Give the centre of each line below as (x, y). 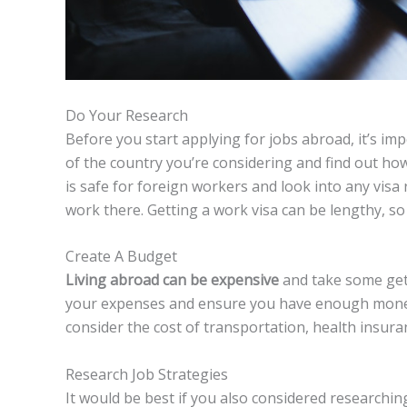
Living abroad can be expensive (172, 280)
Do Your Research (127, 115)
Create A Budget (121, 257)
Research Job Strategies (147, 374)
